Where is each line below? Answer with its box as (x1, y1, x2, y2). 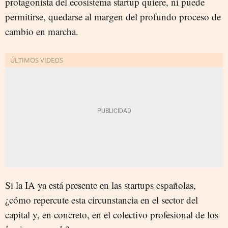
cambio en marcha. (5, 24, 78, 38)
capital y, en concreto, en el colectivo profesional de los (5, 208, 218, 221)
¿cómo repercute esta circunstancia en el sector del (5, 193, 198, 206)
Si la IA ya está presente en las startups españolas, (5, 178, 196, 191)
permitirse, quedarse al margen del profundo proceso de (5, 10, 221, 23)
